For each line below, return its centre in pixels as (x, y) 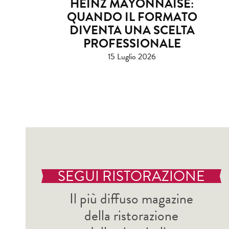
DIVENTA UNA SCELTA (132, 30)
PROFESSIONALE (132, 44)
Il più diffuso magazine (131, 198)
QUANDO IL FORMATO (132, 17)
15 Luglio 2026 (132, 57)
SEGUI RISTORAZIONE (131, 176)
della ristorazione (131, 215)
